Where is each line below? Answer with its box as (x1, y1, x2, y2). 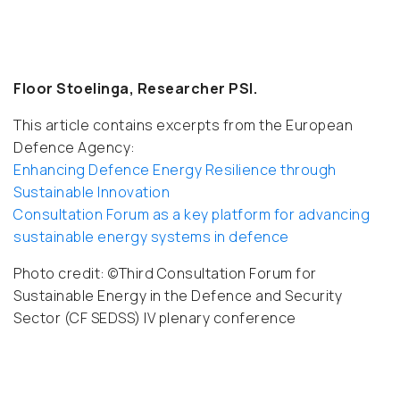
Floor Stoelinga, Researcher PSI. (13, 79, 257, 99)
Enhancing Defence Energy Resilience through (13, 160, 337, 180)
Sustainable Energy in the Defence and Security (13, 286, 342, 306)
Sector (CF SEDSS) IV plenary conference (13, 308, 296, 329)
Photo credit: (13, 263, 108, 284)
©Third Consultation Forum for (108, 263, 317, 284)
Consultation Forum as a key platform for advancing (13, 204, 370, 225)
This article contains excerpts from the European (13, 115, 353, 136)
